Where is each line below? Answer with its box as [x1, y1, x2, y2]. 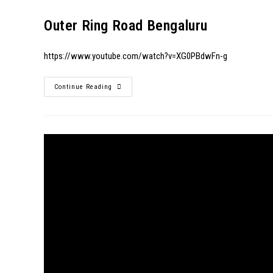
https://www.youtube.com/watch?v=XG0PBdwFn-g [44, 51, 227, 62]
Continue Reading [54, 83, 112, 91]
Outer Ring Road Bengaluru [44, 17, 208, 34]
